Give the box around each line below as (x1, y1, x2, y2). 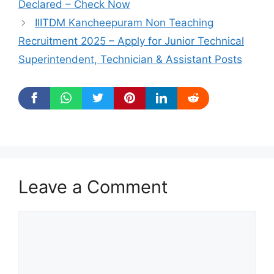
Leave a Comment (18, 176, 168, 198)
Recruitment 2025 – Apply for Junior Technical (18, 35, 244, 48)
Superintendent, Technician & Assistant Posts (18, 53, 242, 66)
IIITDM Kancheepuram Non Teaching (35, 17, 214, 29)
